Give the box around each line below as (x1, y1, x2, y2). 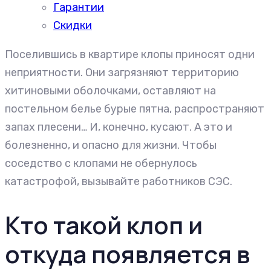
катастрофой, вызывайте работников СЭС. (5, 175, 232, 188)
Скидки (53, 19, 92, 32)
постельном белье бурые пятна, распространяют (5, 102, 264, 116)
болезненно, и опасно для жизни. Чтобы (5, 139, 217, 152)
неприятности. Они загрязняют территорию (5, 66, 239, 79)
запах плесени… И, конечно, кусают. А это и (5, 120, 232, 134)
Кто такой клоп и (5, 208, 203, 242)
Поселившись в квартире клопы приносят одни (5, 48, 255, 61)
